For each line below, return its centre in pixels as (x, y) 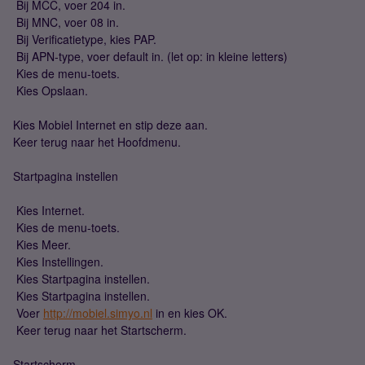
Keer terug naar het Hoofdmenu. (97, 142)
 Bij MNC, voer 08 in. (66, 22)
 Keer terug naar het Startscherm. (100, 330)
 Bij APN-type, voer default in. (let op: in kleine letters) (150, 56)
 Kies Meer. (42, 244)
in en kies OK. (190, 313)
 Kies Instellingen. (58, 262)
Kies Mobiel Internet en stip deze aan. (110, 125)
